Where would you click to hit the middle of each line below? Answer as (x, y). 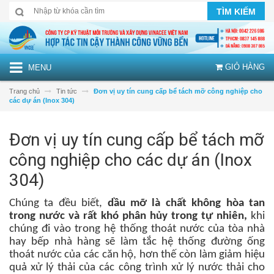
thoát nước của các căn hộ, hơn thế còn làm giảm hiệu (137, 254)
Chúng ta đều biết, (58, 203)
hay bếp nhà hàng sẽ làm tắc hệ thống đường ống (137, 242)
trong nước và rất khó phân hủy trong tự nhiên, (130, 216)
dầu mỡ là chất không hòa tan (186, 203)
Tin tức (67, 91)
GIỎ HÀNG (244, 67)
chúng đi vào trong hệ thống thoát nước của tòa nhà (137, 229)
